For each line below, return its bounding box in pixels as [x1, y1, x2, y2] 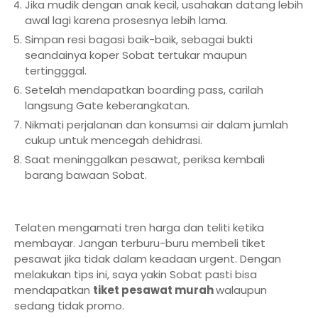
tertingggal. [25, 63, 87, 78]
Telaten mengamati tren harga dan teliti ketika [14, 220, 264, 235]
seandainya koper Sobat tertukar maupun [25, 48, 247, 62]
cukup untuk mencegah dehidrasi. [25, 133, 202, 148]
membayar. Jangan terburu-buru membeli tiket [14, 236, 265, 251]
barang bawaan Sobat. [25, 168, 147, 182]
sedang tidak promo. [14, 298, 124, 313]
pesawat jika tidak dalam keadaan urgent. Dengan [14, 251, 281, 266]
